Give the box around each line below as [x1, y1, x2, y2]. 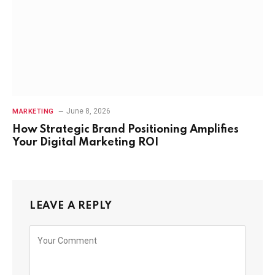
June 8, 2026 [66, 107, 110, 116]
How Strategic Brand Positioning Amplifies [12, 124, 239, 136]
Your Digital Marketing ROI [12, 137, 158, 149]
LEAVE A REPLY [29, 201, 112, 212]
